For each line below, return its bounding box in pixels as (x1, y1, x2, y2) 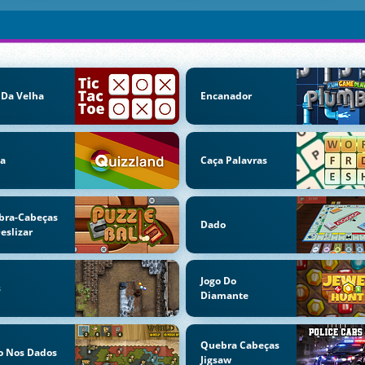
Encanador (200, 89, 252, 103)
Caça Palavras (200, 152, 267, 167)
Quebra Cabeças (200, 338, 279, 353)
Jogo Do (200, 274, 236, 288)
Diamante (200, 288, 248, 303)
